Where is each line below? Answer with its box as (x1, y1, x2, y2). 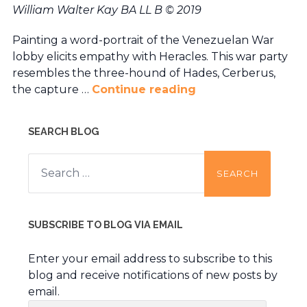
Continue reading (91, 82, 196, 96)
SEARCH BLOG (27, 125, 99, 137)
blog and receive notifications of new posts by (27, 268, 278, 282)
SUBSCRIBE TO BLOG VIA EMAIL (27, 218, 183, 230)
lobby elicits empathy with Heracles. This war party (12, 49, 288, 63)
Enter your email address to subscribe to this (27, 251, 272, 265)
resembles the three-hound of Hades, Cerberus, (12, 66, 275, 79)
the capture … (12, 82, 92, 96)
